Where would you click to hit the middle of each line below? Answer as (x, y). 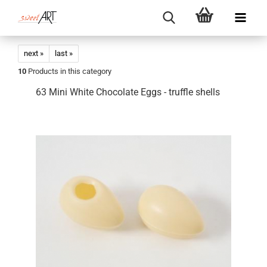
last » (64, 53)
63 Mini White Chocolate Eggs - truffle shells (128, 92)
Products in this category (69, 71)
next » (34, 53)
